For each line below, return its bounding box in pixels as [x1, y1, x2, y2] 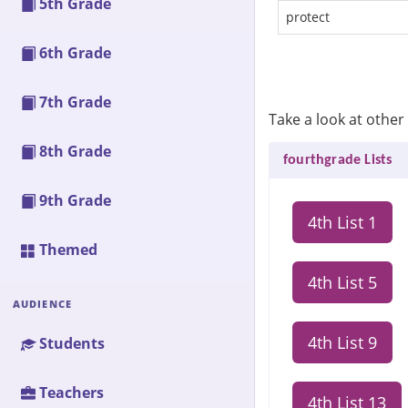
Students [39, 333, 105, 353]
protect [286, 8, 330, 25]
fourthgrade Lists [283, 153, 393, 168]
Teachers [39, 382, 104, 403]
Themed [39, 240, 97, 260]
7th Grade [39, 92, 111, 112]
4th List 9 [308, 331, 377, 353]
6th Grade [39, 43, 111, 63]
